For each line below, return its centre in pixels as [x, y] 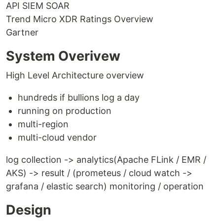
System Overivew [63, 56]
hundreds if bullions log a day [79, 97]
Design [29, 210]
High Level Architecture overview [75, 75]
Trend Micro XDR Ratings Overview [80, 19]
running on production [65, 111]
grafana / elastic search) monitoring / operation [105, 186]
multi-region [43, 124]
